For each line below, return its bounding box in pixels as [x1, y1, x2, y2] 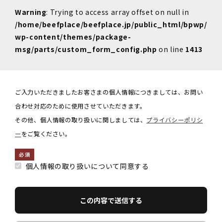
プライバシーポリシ [146, 115, 203, 124]
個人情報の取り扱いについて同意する [25, 161, 149, 171]
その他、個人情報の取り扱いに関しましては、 [15, 115, 147, 124]
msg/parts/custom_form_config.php [15, 44, 157, 54]
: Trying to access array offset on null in [46, 6, 189, 17]
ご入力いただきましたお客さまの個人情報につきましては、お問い [15, 87, 203, 97]
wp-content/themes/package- [15, 31, 131, 42]
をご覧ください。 [21, 129, 71, 138]
